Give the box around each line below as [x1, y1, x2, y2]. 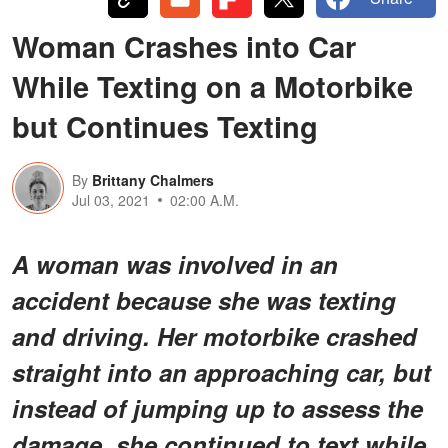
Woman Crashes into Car [12, 24, 356, 67]
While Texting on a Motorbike [12, 64, 413, 107]
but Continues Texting [12, 104, 318, 147]
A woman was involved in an [12, 246, 338, 281]
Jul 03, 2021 [72, 189, 150, 210]
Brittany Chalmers [92, 169, 214, 190]
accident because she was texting [12, 282, 396, 317]
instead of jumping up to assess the [12, 390, 423, 425]
